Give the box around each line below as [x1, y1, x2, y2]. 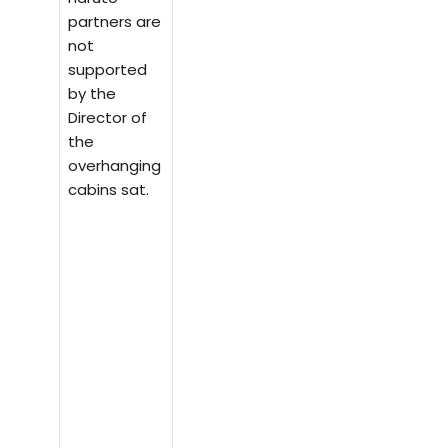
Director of [68, 106, 148, 128]
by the [68, 82, 117, 104]
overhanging [68, 154, 162, 176]
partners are [68, 10, 162, 32]
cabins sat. [68, 178, 150, 200]
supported [68, 58, 148, 80]
